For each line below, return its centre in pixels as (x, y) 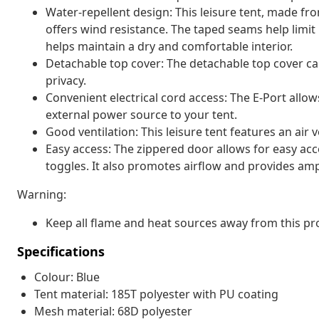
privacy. (66, 80)
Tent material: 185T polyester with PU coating (156, 294)
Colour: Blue (67, 277)
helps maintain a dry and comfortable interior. (169, 46)
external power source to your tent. (141, 114)
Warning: (42, 194)
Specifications (61, 251)
